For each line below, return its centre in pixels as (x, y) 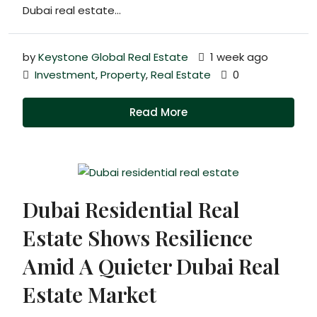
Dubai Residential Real (131, 209)
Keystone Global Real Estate (113, 57)
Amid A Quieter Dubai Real (151, 266)
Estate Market (90, 294)
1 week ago (238, 57)
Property (123, 74)
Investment (65, 74)
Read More (158, 112)
